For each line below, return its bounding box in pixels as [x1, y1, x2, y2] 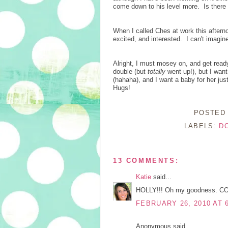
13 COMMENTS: [113, 156, 179, 164]
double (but [113, 68, 148, 75]
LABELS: [184, 122, 219, 130]
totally [148, 68, 165, 75]
